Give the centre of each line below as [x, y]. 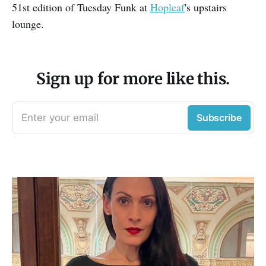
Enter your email [60, 118]
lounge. [28, 24]
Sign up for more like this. [133, 79]
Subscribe [219, 118]
